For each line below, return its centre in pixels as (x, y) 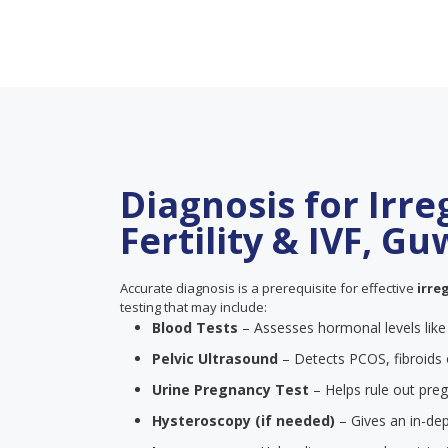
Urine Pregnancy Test (230, 389)
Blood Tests (195, 327)
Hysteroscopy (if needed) (243, 420)
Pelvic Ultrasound (215, 358)
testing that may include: (193, 307)
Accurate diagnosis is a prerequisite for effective (268, 288)
